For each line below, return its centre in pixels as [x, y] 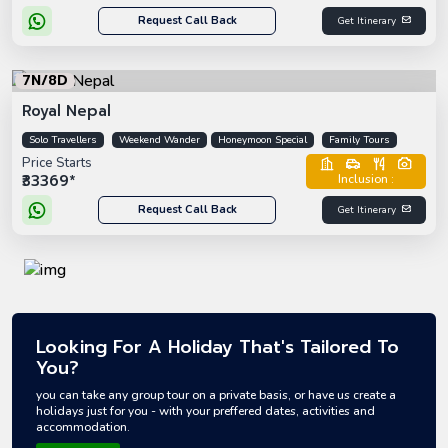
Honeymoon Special [262, 139]
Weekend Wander [159, 139]
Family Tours [359, 139]
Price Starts [57, 162]
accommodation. [83, 426]
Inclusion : [366, 179]
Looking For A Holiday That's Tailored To [217, 346]
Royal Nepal [66, 110]
